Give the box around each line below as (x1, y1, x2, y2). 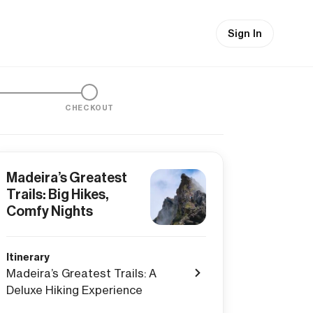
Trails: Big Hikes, (6, 186, 108, 203)
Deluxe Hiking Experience (6, 283, 143, 297)
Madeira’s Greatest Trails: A (6, 266, 156, 280)
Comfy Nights (6, 203, 93, 219)
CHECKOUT (65, 103, 114, 112)
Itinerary (6, 251, 50, 263)
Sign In (228, 27, 262, 40)
